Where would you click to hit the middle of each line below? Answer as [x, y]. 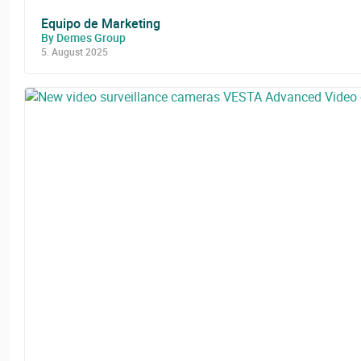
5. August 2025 [75, 51]
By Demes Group [83, 37]
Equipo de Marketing [101, 23]
